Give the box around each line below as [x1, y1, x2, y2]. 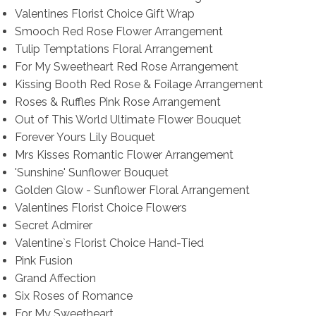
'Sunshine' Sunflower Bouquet [14, 166, 169, 180]
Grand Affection [14, 272, 96, 286]
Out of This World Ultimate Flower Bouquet [14, 113, 241, 127]
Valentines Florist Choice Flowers [14, 201, 187, 215]
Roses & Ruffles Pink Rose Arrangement [14, 95, 221, 109]
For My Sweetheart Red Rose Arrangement [14, 60, 238, 74]
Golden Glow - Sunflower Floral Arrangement [14, 183, 250, 197]
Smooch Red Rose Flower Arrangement [14, 25, 223, 39]
